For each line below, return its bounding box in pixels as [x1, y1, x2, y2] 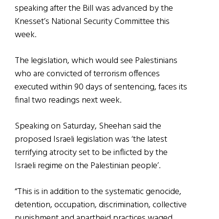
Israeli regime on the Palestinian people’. [15, 159, 160, 174]
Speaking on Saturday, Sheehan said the [15, 119, 161, 134]
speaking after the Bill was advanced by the [15, 1, 173, 16]
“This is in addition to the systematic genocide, [15, 185, 181, 199]
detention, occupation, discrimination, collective [15, 198, 187, 213]
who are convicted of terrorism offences [15, 67, 160, 82]
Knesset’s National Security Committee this [15, 15, 170, 29]
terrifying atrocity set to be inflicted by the [15, 146, 168, 160]
